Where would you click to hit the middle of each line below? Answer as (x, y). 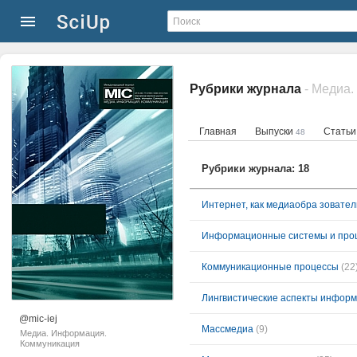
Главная (218, 131)
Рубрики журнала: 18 (255, 169)
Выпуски (275, 131)
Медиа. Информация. (63, 333)
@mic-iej (38, 319)
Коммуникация (50, 343)
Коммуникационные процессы (270, 267)
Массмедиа (228, 329)
